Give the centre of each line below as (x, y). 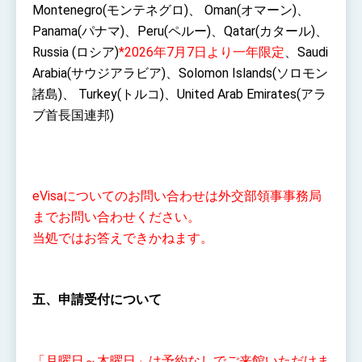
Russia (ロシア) (76, 52)
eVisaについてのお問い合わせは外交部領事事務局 (177, 196)
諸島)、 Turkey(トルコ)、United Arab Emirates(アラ (179, 94)
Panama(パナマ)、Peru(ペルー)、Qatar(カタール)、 (180, 31)
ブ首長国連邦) (73, 115)
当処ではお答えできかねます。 (123, 238)
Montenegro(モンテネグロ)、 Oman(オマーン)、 (171, 10)
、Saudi (306, 52)
